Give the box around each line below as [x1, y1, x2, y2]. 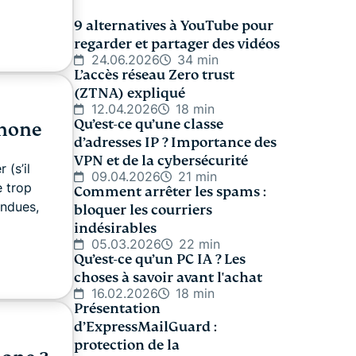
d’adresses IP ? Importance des [74, 134, 277, 151]
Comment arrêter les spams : [74, 184, 266, 200]
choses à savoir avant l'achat [74, 269, 262, 286]
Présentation [74, 300, 161, 317]
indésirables [74, 220, 157, 237]
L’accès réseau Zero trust [74, 67, 234, 83]
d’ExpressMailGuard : [74, 319, 217, 335]
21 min [178, 168, 217, 184]
